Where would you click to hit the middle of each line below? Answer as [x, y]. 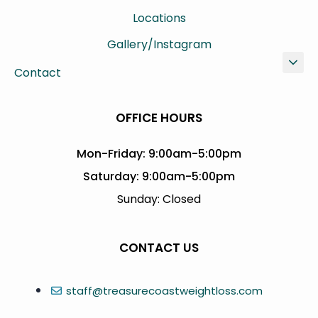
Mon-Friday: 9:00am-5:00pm [159, 153]
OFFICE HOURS [159, 117]
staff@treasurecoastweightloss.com [164, 291]
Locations [159, 18]
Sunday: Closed [159, 199]
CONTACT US [159, 247]
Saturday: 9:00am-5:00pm [159, 176]
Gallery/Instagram [159, 44]
